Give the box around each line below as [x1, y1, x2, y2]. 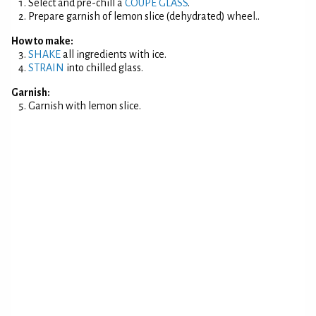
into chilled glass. [64, 62, 143, 73]
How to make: [11, 35, 73, 47]
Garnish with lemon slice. [28, 100, 141, 111]
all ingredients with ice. [61, 49, 166, 60]
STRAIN [28, 62, 64, 73]
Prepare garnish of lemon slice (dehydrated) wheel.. [28, 11, 260, 22]
